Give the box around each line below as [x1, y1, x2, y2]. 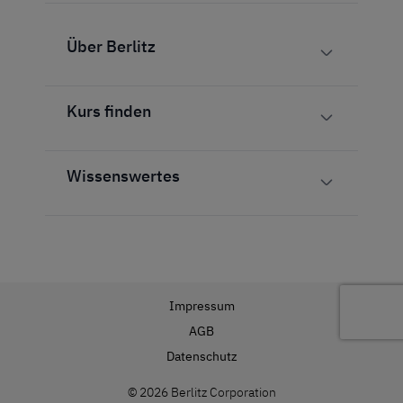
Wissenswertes [67, 165, 180, 186]
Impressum [168, 297, 235, 314]
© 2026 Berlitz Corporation [127, 383, 276, 400]
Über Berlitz [67, 35, 156, 57]
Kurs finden [67, 100, 151, 121]
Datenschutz [166, 347, 237, 364]
